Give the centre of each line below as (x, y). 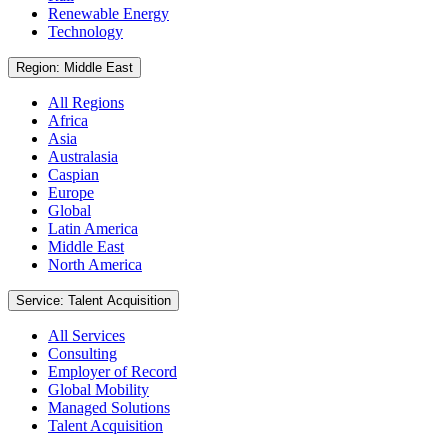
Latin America (93, 228)
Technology (85, 31)
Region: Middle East (98, 67)
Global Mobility (98, 389)
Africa (68, 120)
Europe (71, 192)
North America (95, 264)
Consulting (82, 353)
